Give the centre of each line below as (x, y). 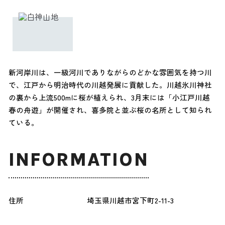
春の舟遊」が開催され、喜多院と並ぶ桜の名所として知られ (110, 109)
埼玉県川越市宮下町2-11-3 (130, 200)
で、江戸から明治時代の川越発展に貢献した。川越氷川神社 (110, 84)
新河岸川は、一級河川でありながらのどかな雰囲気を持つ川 (110, 72)
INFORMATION (78, 160)
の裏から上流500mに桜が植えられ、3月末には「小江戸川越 (109, 97)
